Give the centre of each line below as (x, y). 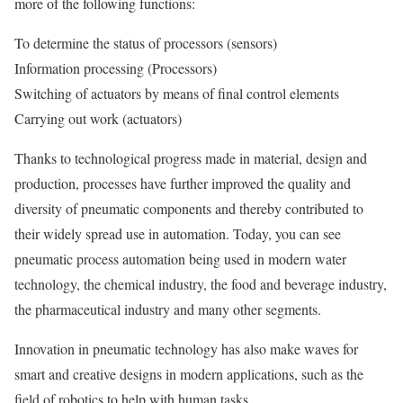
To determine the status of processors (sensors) (146, 43)
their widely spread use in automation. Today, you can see (178, 233)
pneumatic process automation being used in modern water (180, 259)
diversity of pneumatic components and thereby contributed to (189, 208)
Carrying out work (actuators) (98, 118)
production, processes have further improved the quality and (183, 183)
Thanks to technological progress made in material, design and (191, 158)
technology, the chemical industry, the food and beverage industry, (201, 284)
